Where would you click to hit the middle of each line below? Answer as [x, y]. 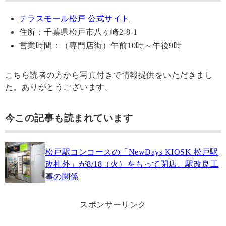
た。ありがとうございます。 [59, 87]
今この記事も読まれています [69, 118]
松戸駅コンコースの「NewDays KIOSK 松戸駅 [132, 152]
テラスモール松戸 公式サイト [74, 19]
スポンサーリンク [113, 205]
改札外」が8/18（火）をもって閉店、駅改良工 [132, 164]
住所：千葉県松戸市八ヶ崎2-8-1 [78, 32]
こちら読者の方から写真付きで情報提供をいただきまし [109, 75]
